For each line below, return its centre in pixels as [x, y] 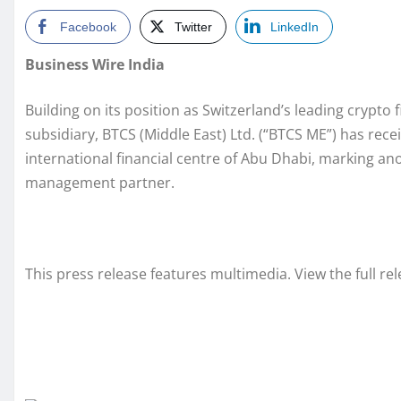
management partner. [100, 183]
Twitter [193, 27]
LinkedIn [294, 27]
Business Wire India [95, 65]
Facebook [88, 27]
